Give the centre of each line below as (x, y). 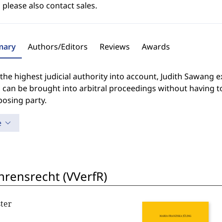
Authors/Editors (57, 47)
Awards (156, 47)
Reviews (114, 47)
